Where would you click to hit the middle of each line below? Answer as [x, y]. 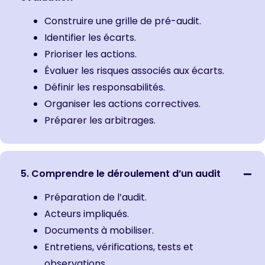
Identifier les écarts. [90, 37]
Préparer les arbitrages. [100, 120]
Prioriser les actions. [91, 54]
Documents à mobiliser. [99, 230]
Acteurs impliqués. [87, 214]
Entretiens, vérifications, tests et [119, 247]
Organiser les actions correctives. [122, 104]
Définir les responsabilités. [105, 87]
